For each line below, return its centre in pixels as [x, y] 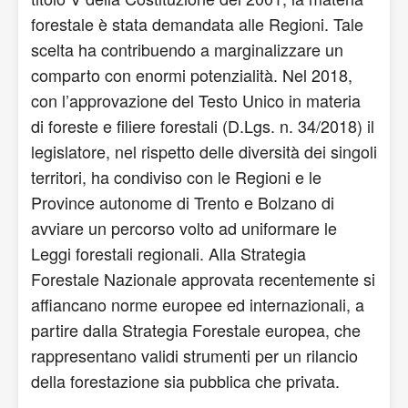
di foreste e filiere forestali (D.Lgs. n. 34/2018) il [203, 126]
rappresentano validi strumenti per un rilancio [194, 355]
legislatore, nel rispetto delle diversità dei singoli [204, 151]
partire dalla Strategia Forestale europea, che [196, 330]
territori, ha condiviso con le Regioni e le [176, 177]
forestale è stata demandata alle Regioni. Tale [197, 24]
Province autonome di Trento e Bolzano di [183, 202]
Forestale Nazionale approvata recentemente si [203, 279]
